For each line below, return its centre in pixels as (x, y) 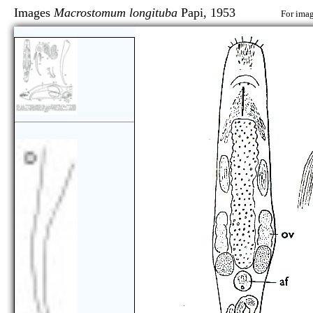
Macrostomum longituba (116, 13)
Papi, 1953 (229, 13)
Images (34, 13)
